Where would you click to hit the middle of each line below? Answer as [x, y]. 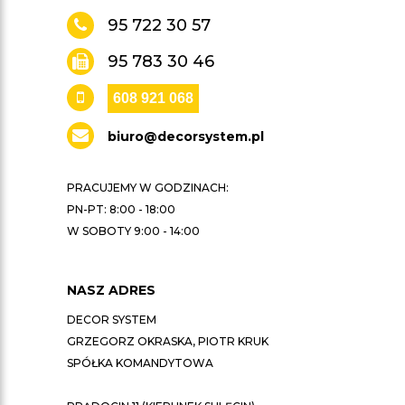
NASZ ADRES [111, 290]
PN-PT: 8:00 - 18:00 [121, 209]
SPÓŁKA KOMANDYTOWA [140, 363]
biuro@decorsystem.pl [186, 137]
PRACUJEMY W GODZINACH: [148, 188]
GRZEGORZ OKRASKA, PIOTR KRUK [168, 341]
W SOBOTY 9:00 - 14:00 [133, 231]
